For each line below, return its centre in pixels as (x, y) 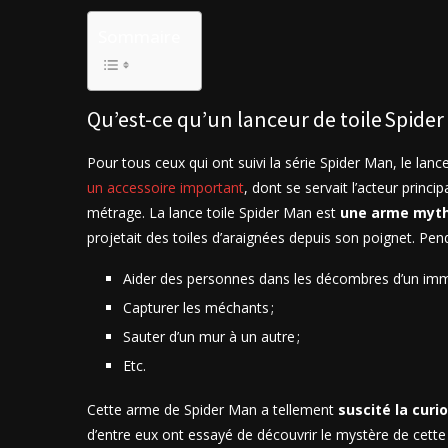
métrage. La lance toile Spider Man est (213, 212)
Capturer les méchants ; (198, 307)
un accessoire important (165, 187)
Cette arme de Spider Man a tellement (212, 409)
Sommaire (139, 36)
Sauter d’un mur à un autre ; (211, 336)
